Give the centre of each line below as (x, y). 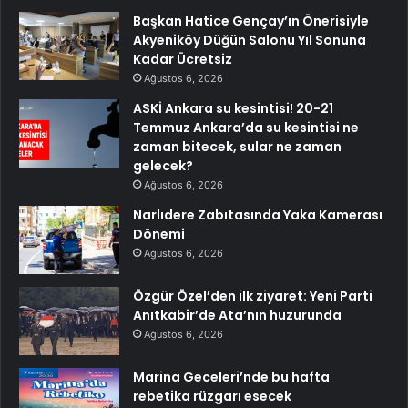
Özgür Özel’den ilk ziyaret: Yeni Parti (253, 296)
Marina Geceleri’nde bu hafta (231, 377)
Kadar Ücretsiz (183, 60)
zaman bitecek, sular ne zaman (237, 147)
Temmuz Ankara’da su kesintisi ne (246, 128)
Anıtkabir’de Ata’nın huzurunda (237, 316)
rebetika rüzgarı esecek (212, 397)
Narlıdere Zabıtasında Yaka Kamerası (258, 215)
